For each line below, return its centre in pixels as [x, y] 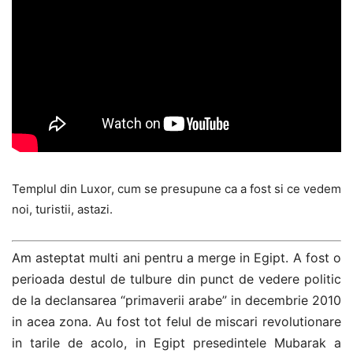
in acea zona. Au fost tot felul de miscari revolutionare [176, 322]
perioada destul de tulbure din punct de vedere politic [176, 279]
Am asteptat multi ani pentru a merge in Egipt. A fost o [176, 258]
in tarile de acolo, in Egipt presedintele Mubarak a [176, 343]
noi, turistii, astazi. [62, 209]
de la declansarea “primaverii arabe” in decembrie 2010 [176, 301]
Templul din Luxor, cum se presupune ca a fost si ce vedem [176, 188]
